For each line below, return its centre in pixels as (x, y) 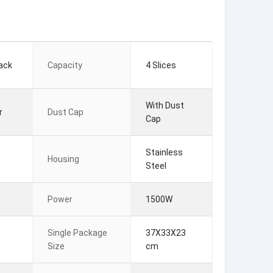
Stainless (164, 152)
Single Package (77, 233)
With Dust (165, 105)
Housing (63, 159)
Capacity (65, 65)
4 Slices (161, 65)
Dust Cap (66, 112)
